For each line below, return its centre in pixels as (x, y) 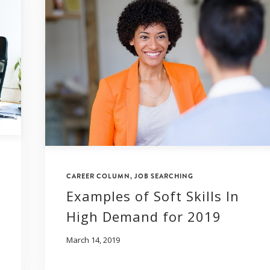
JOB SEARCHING (164, 176)
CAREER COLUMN (98, 176)
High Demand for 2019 (144, 216)
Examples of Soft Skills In (153, 196)
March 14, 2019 (93, 240)
